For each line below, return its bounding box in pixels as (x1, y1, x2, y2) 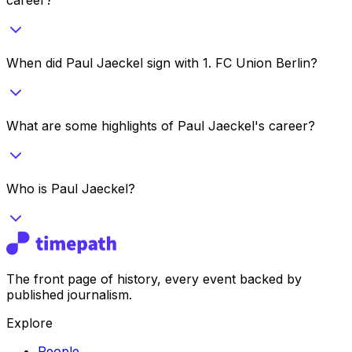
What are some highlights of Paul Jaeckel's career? (6, 117, 315, 134)
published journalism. (6, 286, 132, 302)
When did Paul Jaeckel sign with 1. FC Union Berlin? (6, 54, 317, 71)
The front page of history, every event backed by (6, 270, 302, 287)
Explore (6, 314, 53, 331)
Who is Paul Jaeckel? (6, 180, 135, 196)
